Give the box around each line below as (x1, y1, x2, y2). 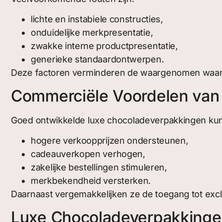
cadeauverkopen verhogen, (31, 149, 145, 160)
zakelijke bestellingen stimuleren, (31, 162, 167, 173)
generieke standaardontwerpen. (31, 54, 164, 65)
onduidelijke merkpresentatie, (31, 27, 153, 38)
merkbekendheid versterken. (31, 175, 151, 186)
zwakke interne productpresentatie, (31, 41, 178, 52)
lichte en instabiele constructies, (31, 14, 163, 25)
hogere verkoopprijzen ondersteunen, (31, 135, 188, 146)
